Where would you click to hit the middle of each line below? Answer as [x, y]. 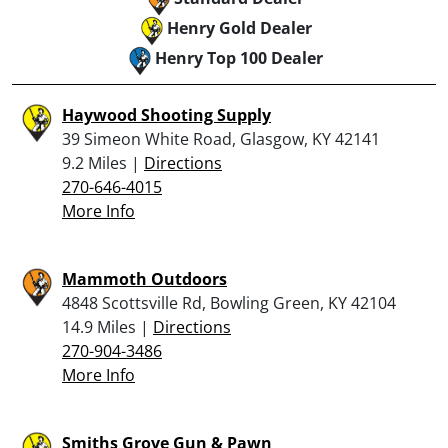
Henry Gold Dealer [239, 27]
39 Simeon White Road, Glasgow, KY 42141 [221, 138]
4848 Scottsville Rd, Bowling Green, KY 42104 [229, 302]
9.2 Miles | [103, 162]
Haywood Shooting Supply [166, 114]
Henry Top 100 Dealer [239, 57]
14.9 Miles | [107, 326]
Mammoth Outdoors [144, 278]
